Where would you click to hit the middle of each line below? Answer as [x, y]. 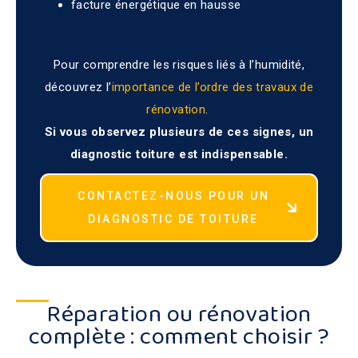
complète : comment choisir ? [179, 337]
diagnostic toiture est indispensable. [179, 154]
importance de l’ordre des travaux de [212, 87]
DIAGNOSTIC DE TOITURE [173, 219]
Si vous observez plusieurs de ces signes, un [179, 131]
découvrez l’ [78, 87]
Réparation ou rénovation [179, 314]
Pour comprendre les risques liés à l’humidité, [179, 64]
